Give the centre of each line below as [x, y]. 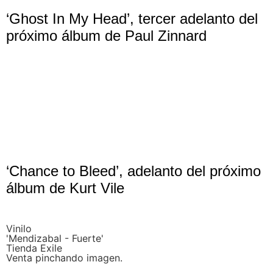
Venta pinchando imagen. [64, 257]
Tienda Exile [34, 248]
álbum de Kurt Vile [65, 188]
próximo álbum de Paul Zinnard [106, 35]
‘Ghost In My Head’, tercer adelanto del [132, 18]
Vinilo [19, 228]
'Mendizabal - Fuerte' [55, 238]
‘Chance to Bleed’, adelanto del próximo [133, 171]
